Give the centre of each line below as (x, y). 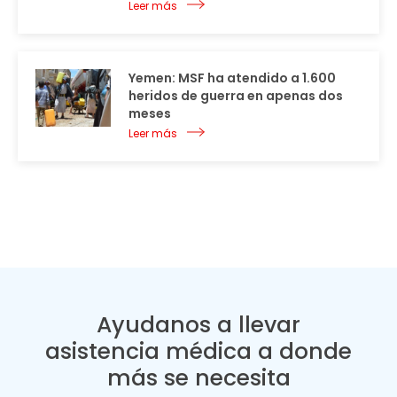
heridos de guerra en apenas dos (236, 96)
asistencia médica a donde (198, 352)
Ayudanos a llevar (198, 325)
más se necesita (198, 378)
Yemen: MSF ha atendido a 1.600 (232, 78)
